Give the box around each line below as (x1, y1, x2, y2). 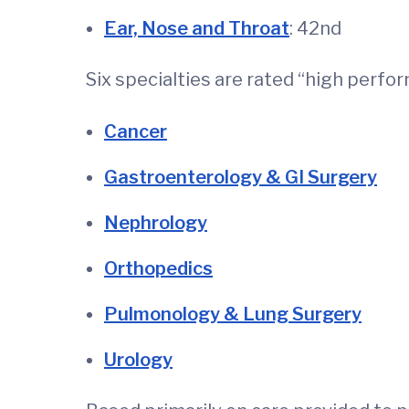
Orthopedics (104, 257, 213, 280)
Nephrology (104, 212, 207, 235)
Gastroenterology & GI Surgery (104, 166, 377, 189)
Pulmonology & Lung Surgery (104, 303, 362, 326)
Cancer (104, 121, 167, 143)
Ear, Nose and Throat (104, 17, 289, 40)
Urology (104, 349, 173, 372)
